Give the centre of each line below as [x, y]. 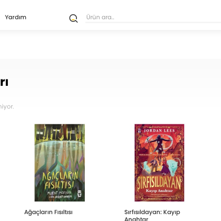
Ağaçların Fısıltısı [49, 212]
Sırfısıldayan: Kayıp [152, 212]
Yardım [16, 17]
